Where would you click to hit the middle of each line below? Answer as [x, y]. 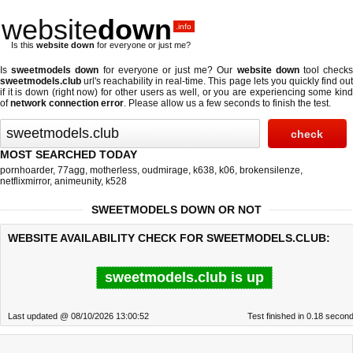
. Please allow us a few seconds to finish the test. [227, 103]
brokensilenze [270, 170]
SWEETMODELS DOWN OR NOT [176, 210]
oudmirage [165, 170]
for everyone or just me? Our [168, 70]
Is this [24, 45]
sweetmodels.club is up [184, 277]
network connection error [67, 103]
